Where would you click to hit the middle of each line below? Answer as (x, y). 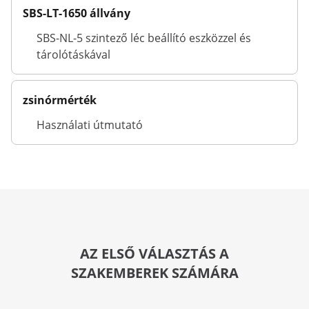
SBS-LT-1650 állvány (77, 13)
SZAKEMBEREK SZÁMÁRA (154, 273)
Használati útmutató (90, 125)
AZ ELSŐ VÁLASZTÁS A (154, 253)
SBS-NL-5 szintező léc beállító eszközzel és (144, 38)
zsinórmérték (60, 100)
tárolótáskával (73, 54)
